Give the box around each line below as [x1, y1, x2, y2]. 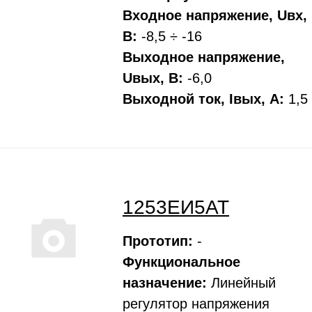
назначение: [123, 275, 207, 290]
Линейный [207, 275, 276, 290]
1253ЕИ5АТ [123, 196, 229, 218]
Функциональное [123, 254, 240, 270]
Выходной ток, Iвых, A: [123, 91, 284, 107]
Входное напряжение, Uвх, [123, 8, 307, 23]
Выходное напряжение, [123, 49, 285, 65]
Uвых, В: [123, 70, 183, 86]
